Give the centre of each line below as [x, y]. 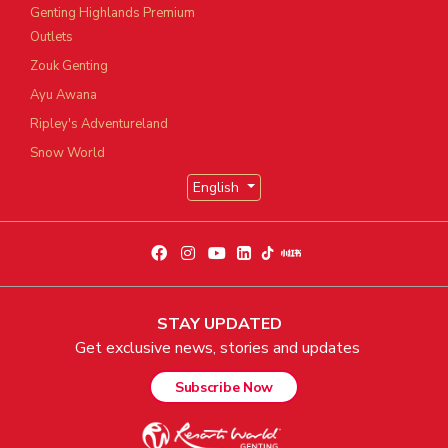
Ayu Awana [63, 95]
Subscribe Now [224, 388]
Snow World [67, 153]
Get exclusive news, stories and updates [219, 348]
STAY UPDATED [219, 324]
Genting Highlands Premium [112, 13]
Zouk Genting [69, 66]
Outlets [51, 37]
